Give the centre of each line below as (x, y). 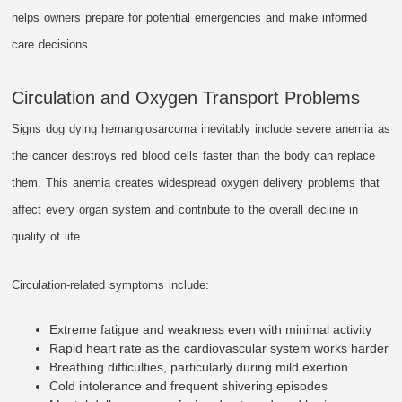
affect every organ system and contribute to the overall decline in (185, 210)
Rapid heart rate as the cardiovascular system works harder (219, 349)
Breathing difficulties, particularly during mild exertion (199, 367)
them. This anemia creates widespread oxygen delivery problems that (196, 183)
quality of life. (48, 237)
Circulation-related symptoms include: (111, 285)
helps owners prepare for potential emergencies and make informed (190, 18)
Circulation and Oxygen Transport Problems (186, 98)
